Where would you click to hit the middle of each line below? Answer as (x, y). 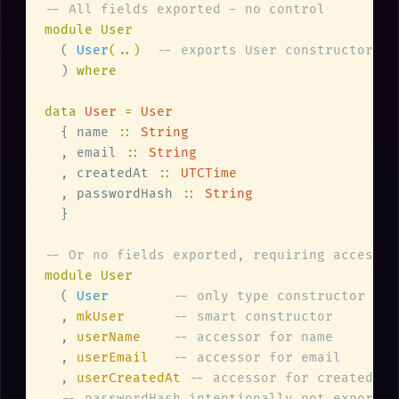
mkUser (125, 317)
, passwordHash (113, 194)
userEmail (125, 358)
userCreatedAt (133, 379)
